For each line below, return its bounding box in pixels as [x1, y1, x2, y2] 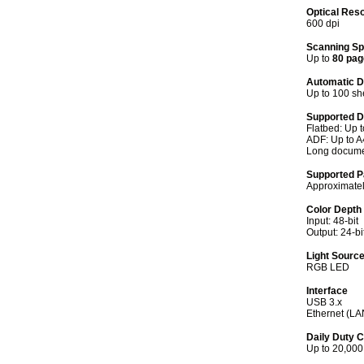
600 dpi [306, 19, 340, 28]
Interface [306, 286, 348, 296]
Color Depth [306, 205, 362, 214]
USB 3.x [306, 297, 342, 307]
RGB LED [306, 262, 349, 272]
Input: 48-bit [306, 216, 358, 226]
